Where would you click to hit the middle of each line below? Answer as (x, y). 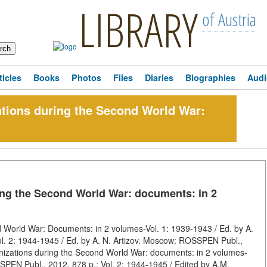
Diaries (159, 77)
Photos (86, 77)
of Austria (229, 19)
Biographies (210, 77)
